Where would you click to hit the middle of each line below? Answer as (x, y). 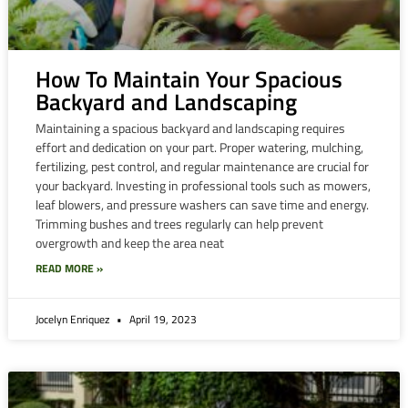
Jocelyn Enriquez (73, 320)
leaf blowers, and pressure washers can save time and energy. (202, 205)
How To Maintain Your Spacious (189, 80)
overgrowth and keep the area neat (129, 243)
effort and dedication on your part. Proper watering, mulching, (199, 148)
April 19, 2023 (161, 320)
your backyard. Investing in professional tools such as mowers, (203, 186)
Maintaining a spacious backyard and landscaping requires (190, 128)
